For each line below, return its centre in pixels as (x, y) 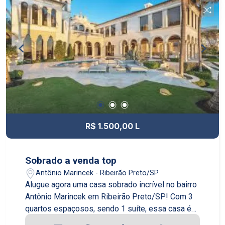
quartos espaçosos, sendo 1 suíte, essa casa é (108, 209)
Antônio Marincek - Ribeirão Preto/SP (97, 173)
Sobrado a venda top (71, 161)
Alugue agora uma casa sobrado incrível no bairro (111, 185)
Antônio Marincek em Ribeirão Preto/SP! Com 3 (109, 197)
